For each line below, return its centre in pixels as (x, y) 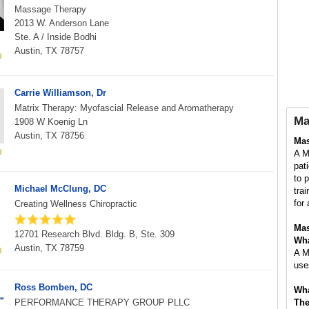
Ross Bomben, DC (53, 287)
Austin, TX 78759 (49, 248)
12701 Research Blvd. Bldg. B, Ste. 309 (94, 234)
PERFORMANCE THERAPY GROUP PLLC (102, 302)
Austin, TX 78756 (49, 136)
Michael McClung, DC (60, 189)
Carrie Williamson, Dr (60, 93)
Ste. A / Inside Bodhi (56, 37)
